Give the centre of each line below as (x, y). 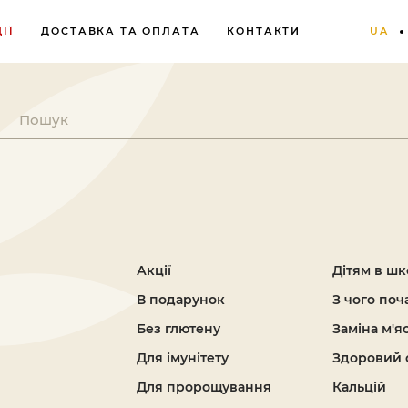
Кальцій (359, 387)
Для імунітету (183, 358)
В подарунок (181, 300)
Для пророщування (204, 387)
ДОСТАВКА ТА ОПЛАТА (121, 31)
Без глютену (178, 329)
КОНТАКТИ (264, 31)
